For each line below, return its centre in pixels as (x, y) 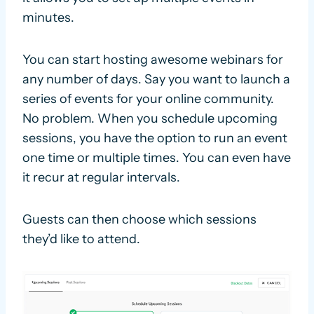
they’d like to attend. (81, 239)
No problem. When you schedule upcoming (150, 119)
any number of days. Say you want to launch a (156, 80)
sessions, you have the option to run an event (155, 138)
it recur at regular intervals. (101, 178)
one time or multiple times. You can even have (157, 158)
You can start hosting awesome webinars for (153, 60)
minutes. (48, 18)
